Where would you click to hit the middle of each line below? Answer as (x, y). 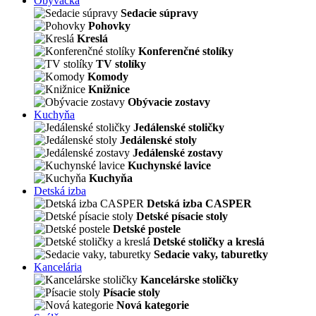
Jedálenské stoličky (179, 127)
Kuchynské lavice (169, 165)
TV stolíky (121, 64)
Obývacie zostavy (169, 102)
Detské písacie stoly (182, 216)
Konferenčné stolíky (186, 51)
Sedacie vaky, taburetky (211, 254)
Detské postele (147, 229)
